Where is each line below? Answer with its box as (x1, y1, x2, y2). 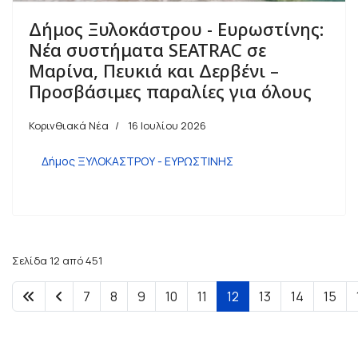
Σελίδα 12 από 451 (12, 253, 102, 268)
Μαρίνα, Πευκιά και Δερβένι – (29, 58, 279, 82)
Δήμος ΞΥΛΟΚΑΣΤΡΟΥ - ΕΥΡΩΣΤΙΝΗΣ (42, 153, 233, 169)
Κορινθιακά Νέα (29, 117, 109, 133)
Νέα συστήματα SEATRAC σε (29, 37, 266, 62)
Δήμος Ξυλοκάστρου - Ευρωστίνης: (29, 16, 324, 41)
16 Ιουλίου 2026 (128, 117, 206, 133)
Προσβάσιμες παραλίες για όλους (29, 78, 312, 103)
